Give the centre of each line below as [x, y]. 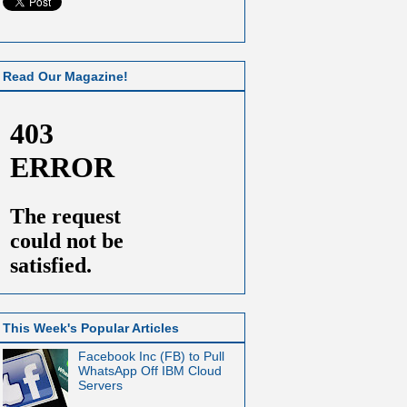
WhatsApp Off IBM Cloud [149, 371]
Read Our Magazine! [65, 76]
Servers [100, 386]
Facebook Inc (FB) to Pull [151, 357]
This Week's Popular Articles [91, 328]
